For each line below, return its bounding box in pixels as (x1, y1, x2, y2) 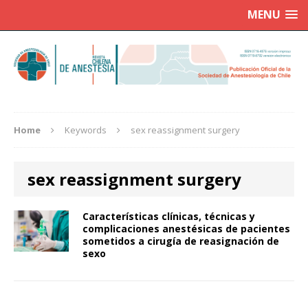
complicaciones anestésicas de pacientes (82, 222, 290, 236)
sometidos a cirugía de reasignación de (82, 234, 279, 248)
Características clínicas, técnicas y (82, 210, 255, 223)
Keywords (65, 124, 107, 137)
